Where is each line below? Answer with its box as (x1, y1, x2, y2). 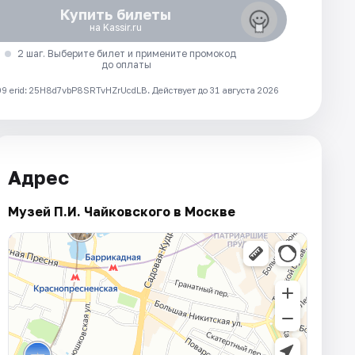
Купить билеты (59, 5, 171, 23)
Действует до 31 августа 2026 (152, 84, 279, 95)
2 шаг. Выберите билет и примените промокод (17, 47, 236, 59)
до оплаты (101, 58, 152, 71)
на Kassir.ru (89, 21, 142, 33)
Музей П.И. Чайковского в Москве (8, 204, 235, 220)
